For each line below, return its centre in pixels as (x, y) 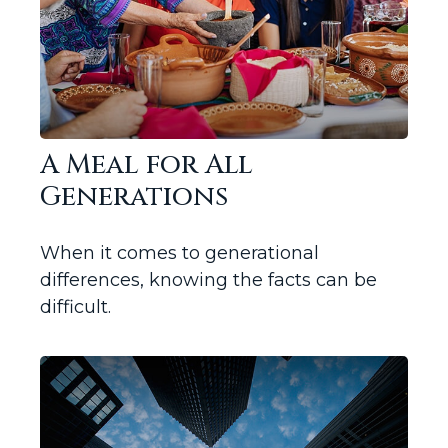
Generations (134, 197)
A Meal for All (146, 165)
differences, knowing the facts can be (208, 280)
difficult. (75, 307)
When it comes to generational (179, 253)
